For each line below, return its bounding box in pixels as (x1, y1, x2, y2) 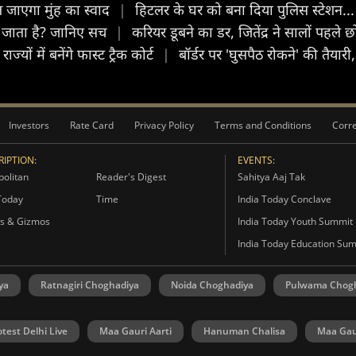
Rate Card (70, 118, 114, 132)
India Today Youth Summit (237, 215, 353, 228)
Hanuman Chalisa (203, 324, 285, 338)
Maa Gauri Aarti (99, 324, 172, 338)
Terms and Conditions (215, 118, 311, 132)
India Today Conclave (237, 192, 331, 206)
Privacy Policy (134, 118, 194, 132)
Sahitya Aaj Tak (237, 170, 305, 184)
